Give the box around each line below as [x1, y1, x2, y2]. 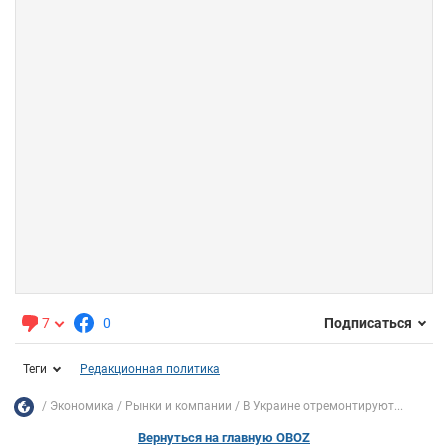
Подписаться [324, 315, 412, 332]
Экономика [50, 399, 114, 414]
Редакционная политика [80, 361, 220, 376]
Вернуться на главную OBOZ [138, 429, 310, 445]
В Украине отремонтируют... [243, 399, 403, 414]
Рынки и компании [125, 399, 232, 414]
